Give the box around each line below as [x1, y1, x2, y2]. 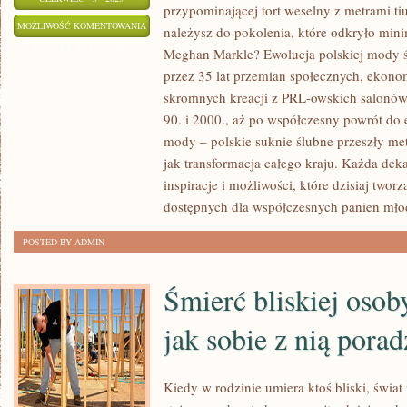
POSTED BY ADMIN [23, 235, 104, 248]
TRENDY [145, 86, 181, 99]
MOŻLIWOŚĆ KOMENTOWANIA [17, 19, 146, 32]
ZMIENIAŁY [145, 41, 194, 54]
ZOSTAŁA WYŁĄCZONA [32, 42, 132, 55]
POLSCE [145, 200, 180, 213]
